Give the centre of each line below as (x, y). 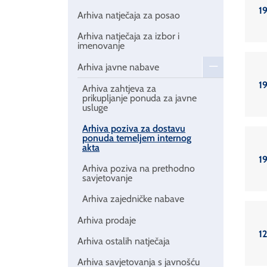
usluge (95, 107)
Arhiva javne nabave (118, 67)
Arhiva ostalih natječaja (124, 241)
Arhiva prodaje (107, 220)
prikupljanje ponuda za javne (139, 98)
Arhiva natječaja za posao (129, 15)
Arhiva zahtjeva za (119, 88)
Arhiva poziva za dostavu (134, 129)
